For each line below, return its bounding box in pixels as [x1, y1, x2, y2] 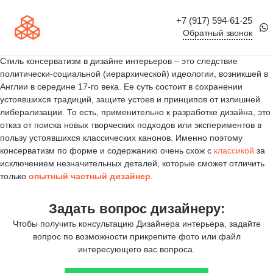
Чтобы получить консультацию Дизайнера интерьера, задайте [12, 219, 261, 229]
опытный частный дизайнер [29, 171, 151, 181]
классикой [211, 146, 254, 155]
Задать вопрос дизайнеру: [48, 201, 225, 216]
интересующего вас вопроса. [78, 244, 195, 254]
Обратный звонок [183, 27, 252, 38]
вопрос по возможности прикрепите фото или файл [32, 232, 241, 241]
